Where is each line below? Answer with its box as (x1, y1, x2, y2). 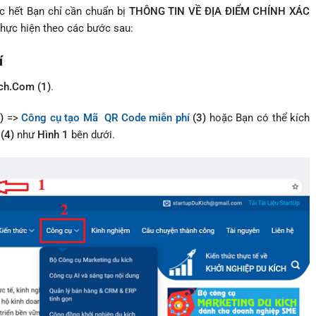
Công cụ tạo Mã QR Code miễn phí (21, 111, 190, 125)
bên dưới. (68, 128, 115, 142)
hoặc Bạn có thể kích (209, 111, 310, 125)
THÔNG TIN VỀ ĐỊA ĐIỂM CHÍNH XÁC (128, 4, 310, 18)
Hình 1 (37, 128, 68, 142)
